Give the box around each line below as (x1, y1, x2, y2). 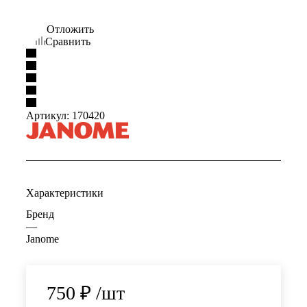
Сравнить (45, 35, 90, 47)
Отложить (47, 23, 94, 35)
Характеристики (26, 186, 103, 199)
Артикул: (26, 109, 69, 121)
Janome (26, 232, 59, 245)
